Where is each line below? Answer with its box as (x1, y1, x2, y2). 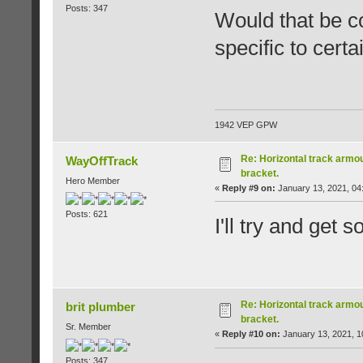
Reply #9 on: (221, 182, 275, 193)
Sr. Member (65, 322, 111, 332)
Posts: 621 (65, 209, 108, 220)
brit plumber (66, 300, 136, 314)
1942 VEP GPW (214, 119, 277, 130)
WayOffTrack (66, 153, 139, 168)
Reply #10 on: (221, 329, 280, 340)
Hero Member (65, 175, 120, 186)
